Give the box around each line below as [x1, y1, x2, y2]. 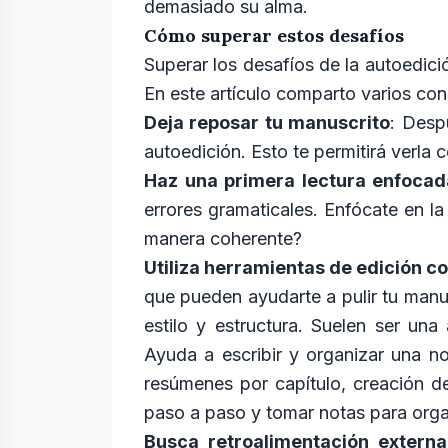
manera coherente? [144, 228, 302, 249]
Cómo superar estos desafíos [144, 24, 404, 47]
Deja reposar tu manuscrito [144, 112, 391, 133]
